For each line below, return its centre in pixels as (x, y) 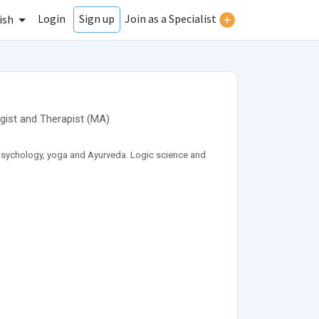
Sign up (97, 19)
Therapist (62, 119)
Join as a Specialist (171, 19)
